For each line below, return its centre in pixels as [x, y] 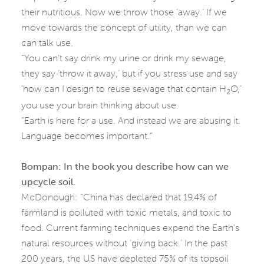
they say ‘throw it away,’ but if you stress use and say [129, 73]
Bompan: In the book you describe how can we [125, 167]
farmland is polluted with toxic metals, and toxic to [126, 213]
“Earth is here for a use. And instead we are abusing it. [131, 121]
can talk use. [47, 43]
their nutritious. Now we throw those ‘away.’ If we [124, 12]
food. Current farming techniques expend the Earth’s [130, 228]
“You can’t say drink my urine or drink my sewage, [124, 58]
